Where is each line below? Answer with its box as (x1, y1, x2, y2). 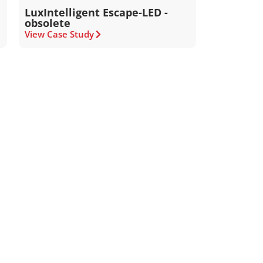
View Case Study (25, 28, 95, 40)
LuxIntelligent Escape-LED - (25, 5, 168, 19)
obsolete (25, 16, 71, 30)
